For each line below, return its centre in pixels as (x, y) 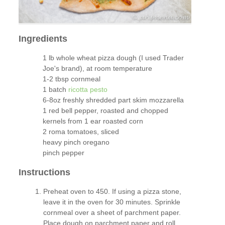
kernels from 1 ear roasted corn (93, 121)
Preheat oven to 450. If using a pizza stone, (113, 192)
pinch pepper (63, 153)
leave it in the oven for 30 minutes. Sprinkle (112, 202)
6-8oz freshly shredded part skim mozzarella (113, 100)
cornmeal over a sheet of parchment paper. (112, 213)
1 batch (55, 90)
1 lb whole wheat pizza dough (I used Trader (113, 58)
